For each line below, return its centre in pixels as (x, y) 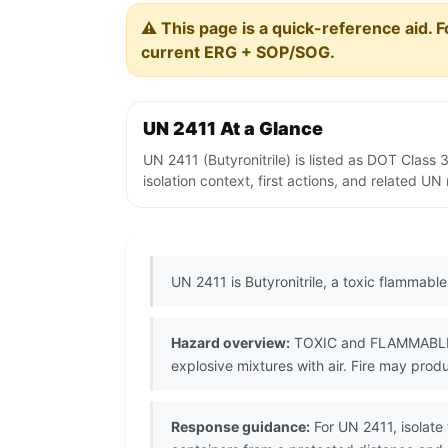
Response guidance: (240, 427)
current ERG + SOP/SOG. (238, 52)
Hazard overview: (230, 343)
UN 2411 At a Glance (233, 129)
